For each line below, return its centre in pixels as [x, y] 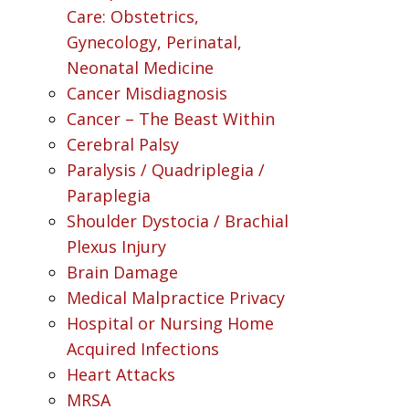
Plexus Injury [116, 246]
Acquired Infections [142, 349]
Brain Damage [122, 272]
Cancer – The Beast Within [170, 119]
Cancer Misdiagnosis [147, 93]
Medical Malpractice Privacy [175, 298]
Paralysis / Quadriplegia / [165, 170]
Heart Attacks [121, 374]
